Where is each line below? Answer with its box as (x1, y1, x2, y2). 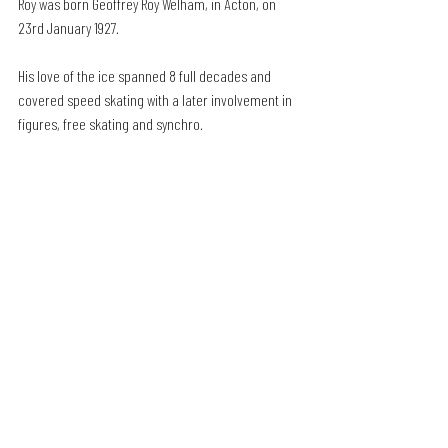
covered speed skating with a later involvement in (18, 90, 295, 109)
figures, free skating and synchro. (18, 114, 203, 133)
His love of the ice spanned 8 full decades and (18, 66, 274, 85)
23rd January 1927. (18, 18, 119, 37)
